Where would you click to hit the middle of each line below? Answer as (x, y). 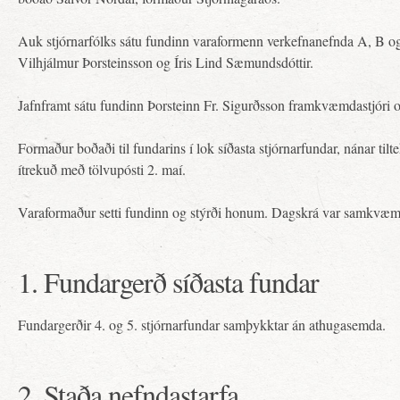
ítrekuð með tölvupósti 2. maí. (102, 169)
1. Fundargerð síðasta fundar (168, 282)
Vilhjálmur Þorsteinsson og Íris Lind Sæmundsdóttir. (166, 62)
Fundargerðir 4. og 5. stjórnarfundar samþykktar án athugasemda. (202, 325)
